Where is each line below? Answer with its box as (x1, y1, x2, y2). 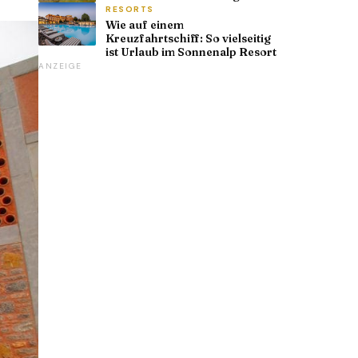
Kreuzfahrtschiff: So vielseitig (105, 30, 271, 46)
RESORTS (105, 3, 154, 14)
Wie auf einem (105, 17, 184, 32)
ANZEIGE (38, 60, 82, 71)
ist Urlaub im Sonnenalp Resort (105, 44, 276, 59)
